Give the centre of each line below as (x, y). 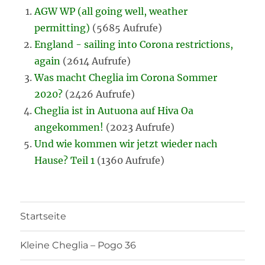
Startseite (43, 216)
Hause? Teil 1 (65, 160)
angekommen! (69, 127)
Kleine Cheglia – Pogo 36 (78, 245)
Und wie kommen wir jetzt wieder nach (126, 143)
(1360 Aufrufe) (131, 160)
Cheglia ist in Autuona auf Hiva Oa (114, 110)
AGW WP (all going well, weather (111, 11)
